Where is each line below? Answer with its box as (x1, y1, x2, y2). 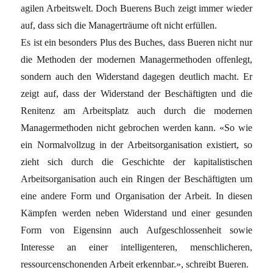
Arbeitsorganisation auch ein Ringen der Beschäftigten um (21, 173, 252, 184)
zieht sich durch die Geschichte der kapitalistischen (21, 156, 252, 167)
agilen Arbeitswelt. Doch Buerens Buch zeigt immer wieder (21, 2, 252, 13)
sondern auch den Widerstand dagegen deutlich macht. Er (21, 71, 252, 82)
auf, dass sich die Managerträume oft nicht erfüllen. (21, 19, 218, 30)
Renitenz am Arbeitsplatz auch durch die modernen (21, 105, 252, 116)
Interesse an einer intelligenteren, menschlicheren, (21, 241, 252, 252)
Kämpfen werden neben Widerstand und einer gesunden (21, 207, 252, 218)
